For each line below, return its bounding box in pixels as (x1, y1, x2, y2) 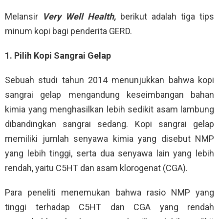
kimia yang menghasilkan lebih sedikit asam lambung (5, 104, 214, 115)
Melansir (5, 11, 43, 22)
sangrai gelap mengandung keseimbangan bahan (5, 89, 214, 100)
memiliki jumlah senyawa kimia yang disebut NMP (5, 133, 214, 144)
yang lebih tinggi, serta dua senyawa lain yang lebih (5, 148, 214, 159)
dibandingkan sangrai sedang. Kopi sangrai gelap (5, 119, 214, 130)
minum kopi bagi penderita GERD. (5, 26, 132, 37)
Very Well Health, (43, 11, 120, 22)
